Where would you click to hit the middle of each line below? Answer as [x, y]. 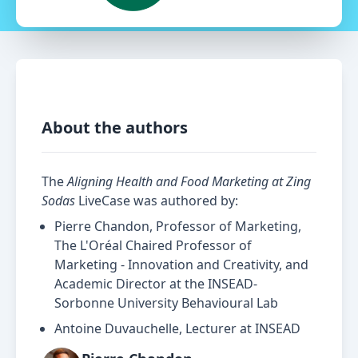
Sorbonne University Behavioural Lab [166, 303]
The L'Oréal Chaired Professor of [153, 246]
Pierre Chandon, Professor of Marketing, [178, 227]
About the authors [115, 128]
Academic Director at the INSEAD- [156, 284]
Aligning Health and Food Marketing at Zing [189, 182]
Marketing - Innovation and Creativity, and [181, 265]
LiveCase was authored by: [157, 201]
